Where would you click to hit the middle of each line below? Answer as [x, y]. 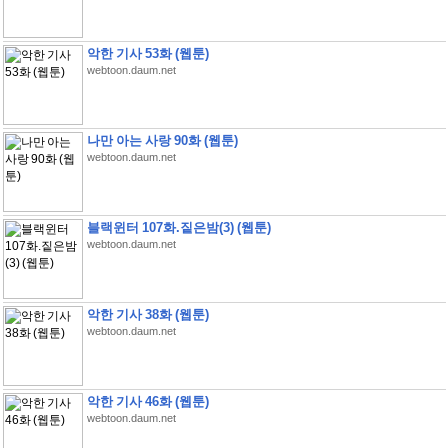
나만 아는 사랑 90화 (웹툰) [162, 140]
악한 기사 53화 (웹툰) [147, 53]
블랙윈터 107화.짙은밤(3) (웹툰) [178, 227]
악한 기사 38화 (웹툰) [147, 314]
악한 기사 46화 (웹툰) [147, 401]
